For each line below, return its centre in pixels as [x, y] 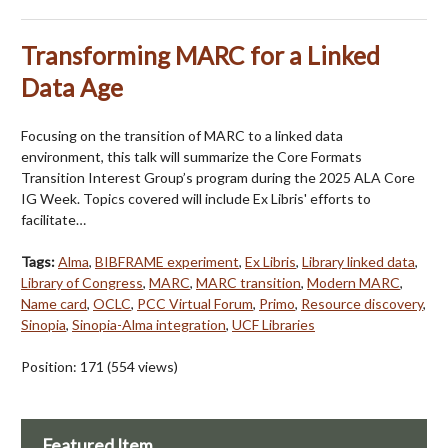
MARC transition [248, 283]
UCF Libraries [273, 325]
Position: [50, 367]
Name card [54, 304]
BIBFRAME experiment [167, 262]
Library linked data [358, 262]
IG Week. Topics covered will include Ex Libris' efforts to [196, 199]
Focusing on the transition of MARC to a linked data [182, 136]
